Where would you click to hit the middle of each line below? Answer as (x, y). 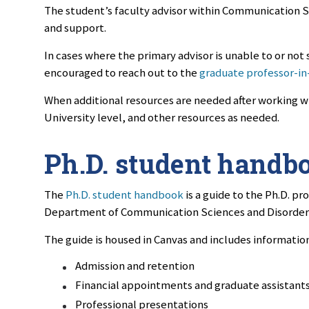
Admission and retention (135, 265)
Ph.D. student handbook (124, 194)
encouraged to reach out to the (122, 73)
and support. (76, 28)
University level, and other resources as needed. (162, 118)
